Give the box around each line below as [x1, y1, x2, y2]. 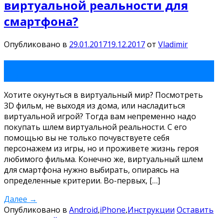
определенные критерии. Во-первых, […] [4, 175, 160, 186]
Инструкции [127, 204, 175, 215]
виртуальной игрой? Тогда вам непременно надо [4, 110, 196, 122]
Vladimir [158, 38, 188, 50]
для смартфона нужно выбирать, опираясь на [4, 164, 179, 175]
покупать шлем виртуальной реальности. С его [4, 121, 187, 132]
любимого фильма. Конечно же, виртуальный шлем [4, 153, 203, 164]
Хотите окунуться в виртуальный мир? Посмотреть [4, 89, 203, 100]
